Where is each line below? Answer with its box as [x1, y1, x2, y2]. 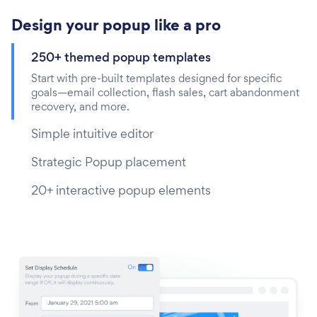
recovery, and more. [31, 98, 129, 114]
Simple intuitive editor [31, 125, 154, 142]
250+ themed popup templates [31, 48, 211, 66]
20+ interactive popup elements [31, 181, 211, 198]
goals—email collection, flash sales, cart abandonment [31, 84, 299, 100]
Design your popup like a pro [11, 13, 221, 36]
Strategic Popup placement [31, 153, 186, 170]
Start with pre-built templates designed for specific [31, 70, 282, 86]
